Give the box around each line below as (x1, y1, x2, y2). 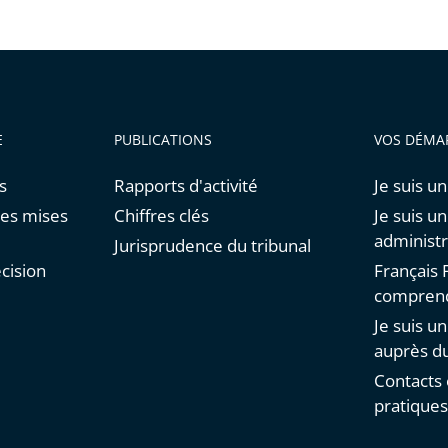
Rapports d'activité (113, 174, 258, 198)
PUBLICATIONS (113, 130, 212, 150)
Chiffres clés (113, 204, 209, 228)
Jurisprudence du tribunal (113, 234, 311, 258)
